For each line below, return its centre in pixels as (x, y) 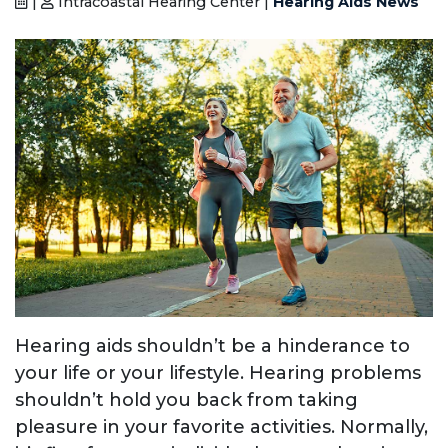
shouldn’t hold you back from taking (186, 400)
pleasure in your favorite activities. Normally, (221, 427)
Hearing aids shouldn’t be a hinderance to (212, 346)
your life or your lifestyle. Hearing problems (218, 373)
